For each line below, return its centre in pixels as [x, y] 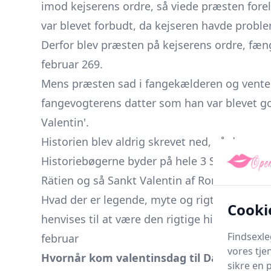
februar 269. [72, 64]
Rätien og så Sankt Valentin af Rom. [133, 180]
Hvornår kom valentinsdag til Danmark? [150, 258]
